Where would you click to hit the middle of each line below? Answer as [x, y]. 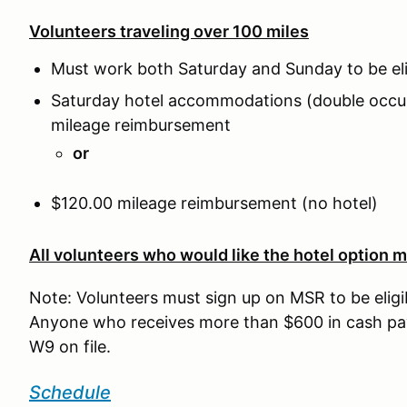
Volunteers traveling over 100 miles [169, 31]
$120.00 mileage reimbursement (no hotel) [214, 203]
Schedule [70, 392]
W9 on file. [70, 347]
